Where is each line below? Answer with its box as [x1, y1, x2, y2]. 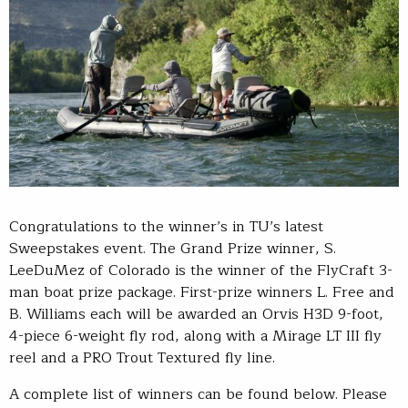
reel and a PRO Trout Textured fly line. [9, 346, 275, 371]
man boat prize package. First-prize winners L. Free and [9, 280, 394, 305]
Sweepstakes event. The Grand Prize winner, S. [9, 237, 336, 261]
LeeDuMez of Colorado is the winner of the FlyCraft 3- [9, 259, 393, 283]
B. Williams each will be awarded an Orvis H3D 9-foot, [9, 302, 383, 327]
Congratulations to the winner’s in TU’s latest [9, 215, 323, 240]
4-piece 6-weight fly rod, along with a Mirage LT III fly [9, 324, 382, 349]
